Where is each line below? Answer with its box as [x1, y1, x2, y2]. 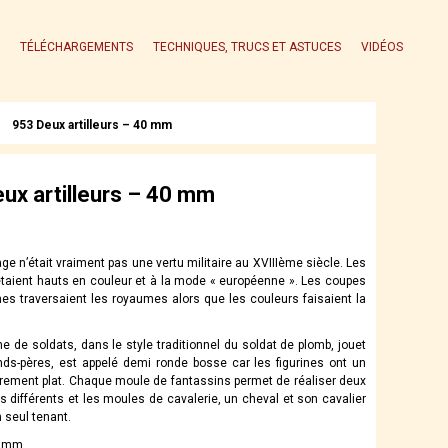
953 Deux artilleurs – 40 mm [12, 117, 172, 132]
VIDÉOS [360, 39, 403, 54]
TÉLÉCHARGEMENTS [19, 39, 133, 54]
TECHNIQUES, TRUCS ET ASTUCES [152, 39, 341, 54]
